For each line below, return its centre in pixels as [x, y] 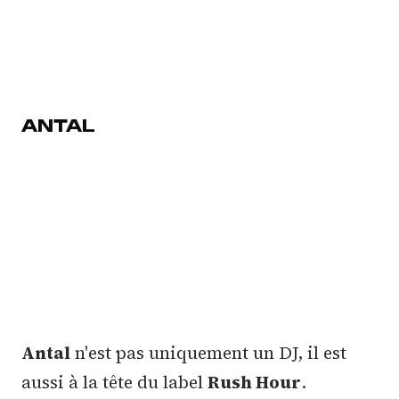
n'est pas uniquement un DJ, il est [208, 353]
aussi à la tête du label [114, 383]
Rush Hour [254, 383]
